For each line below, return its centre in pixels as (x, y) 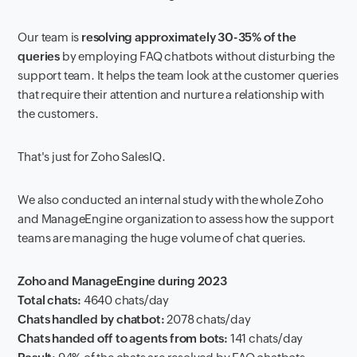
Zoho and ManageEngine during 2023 (122, 281)
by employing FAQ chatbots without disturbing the (198, 57)
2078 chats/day (208, 320)
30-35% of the (257, 37)
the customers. (59, 114)
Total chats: (50, 300)
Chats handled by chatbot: (91, 320)
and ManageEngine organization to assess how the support (176, 219)
